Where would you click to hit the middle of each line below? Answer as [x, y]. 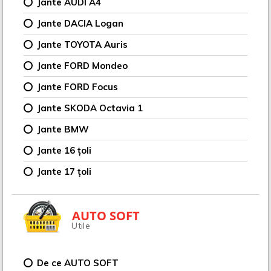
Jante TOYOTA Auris [83, 44]
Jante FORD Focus [78, 87]
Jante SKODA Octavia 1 [90, 108]
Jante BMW [63, 129]
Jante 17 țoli [64, 171]
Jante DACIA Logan [80, 23]
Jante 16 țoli [64, 150]
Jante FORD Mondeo [83, 65]
